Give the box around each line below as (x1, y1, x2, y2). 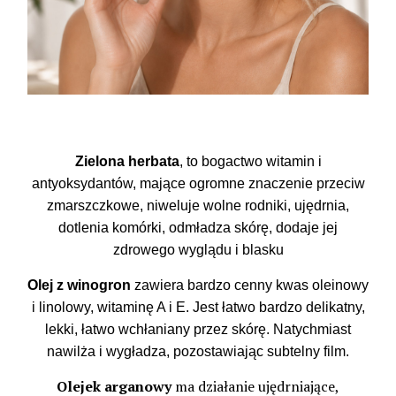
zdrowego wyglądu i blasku (112, 242, 284, 257)
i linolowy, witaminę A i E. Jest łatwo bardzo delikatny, (31, 300, 365, 315)
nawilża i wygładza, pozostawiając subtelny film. (47, 344, 349, 359)
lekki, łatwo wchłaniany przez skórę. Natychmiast (45, 322, 351, 337)
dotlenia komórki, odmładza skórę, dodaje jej (58, 220, 338, 235)
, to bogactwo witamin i (179, 154, 322, 169)
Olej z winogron (27, 278, 131, 293)
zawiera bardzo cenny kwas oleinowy (131, 278, 369, 293)
